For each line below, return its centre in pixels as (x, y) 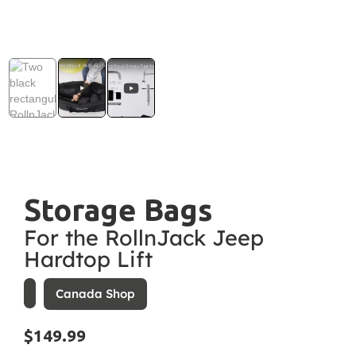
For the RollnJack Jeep (144, 238)
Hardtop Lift (88, 259)
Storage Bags (118, 210)
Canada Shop (95, 294)
